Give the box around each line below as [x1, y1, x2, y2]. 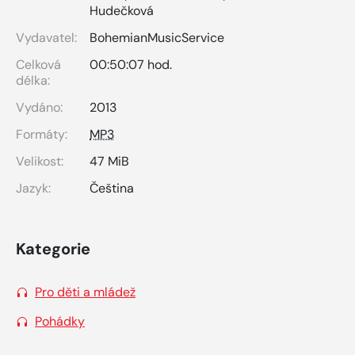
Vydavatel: [16, 29, 77, 46]
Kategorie [16, 238, 90, 259]
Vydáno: [16, 98, 63, 116]
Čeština [90, 179, 134, 197]
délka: [16, 71, 50, 89]
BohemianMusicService [90, 29, 224, 46]
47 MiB [90, 152, 129, 170]
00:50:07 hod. [90, 55, 172, 73]
